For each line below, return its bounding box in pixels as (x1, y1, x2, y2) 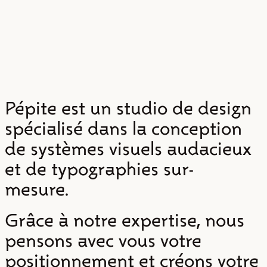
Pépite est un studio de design (5, 97, 252, 120)
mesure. (5, 178, 73, 201)
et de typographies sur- (5, 158, 194, 181)
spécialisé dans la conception (5, 117, 242, 140)
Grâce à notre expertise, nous (5, 209, 244, 232)
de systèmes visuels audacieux (5, 138, 252, 160)
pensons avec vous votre (5, 229, 201, 252)
